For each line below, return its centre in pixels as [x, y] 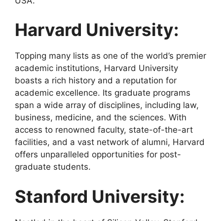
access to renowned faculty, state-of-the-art [104, 130]
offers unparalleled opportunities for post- [98, 155]
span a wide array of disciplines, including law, [107, 105]
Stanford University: [100, 196]
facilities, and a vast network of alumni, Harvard [110, 142]
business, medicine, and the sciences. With [101, 118]
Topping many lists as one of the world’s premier [110, 56]
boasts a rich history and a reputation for [96, 81]
